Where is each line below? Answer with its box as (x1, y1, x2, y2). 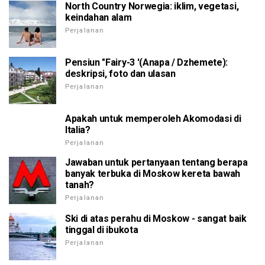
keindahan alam (65, 12, 132, 23)
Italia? (65, 124, 91, 135)
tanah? (65, 179, 95, 190)
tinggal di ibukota (65, 224, 138, 235)
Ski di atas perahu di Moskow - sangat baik (65, 213, 247, 224)
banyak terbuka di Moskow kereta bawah (65, 168, 241, 179)
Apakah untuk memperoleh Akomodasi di (65, 113, 241, 124)
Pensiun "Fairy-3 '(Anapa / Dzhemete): (65, 57, 228, 68)
